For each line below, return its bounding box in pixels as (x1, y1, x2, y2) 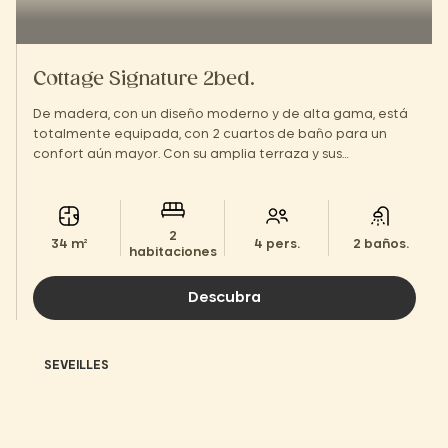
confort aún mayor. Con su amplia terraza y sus (33, 148, 342, 160)
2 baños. (352, 238, 409, 250)
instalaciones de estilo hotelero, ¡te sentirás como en (33, 168, 381, 180)
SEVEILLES (44, 359, 109, 371)
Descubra (188, 291, 261, 305)
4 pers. (253, 238, 300, 250)
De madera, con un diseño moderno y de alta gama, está (33, 108, 408, 120)
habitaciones (128, 246, 217, 258)
